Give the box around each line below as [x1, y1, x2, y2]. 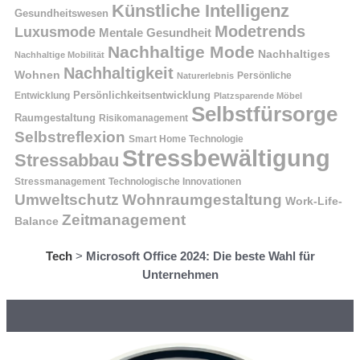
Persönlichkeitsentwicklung [73, 90, 211, 102]
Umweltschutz [14, 191, 119, 209]
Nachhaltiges [258, 48, 330, 61]
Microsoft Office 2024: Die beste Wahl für [85, 249, 315, 264]
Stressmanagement [14, 176, 105, 187]
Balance [14, 215, 59, 228]
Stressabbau [14, 150, 119, 171]
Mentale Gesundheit [99, 27, 211, 40]
